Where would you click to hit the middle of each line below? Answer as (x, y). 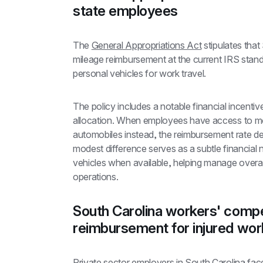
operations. (96, 177)
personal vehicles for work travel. (140, 74)
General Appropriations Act (146, 45)
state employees (125, 11)
